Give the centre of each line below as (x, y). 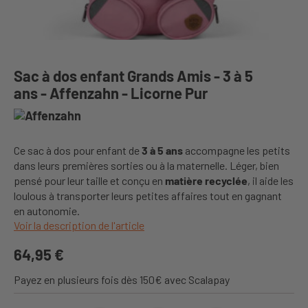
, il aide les (271, 180)
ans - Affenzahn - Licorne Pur (111, 93)
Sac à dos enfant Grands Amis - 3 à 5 (133, 76)
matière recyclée (206, 180)
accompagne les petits (236, 150)
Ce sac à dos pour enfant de (78, 150)
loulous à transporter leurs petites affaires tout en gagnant (148, 196)
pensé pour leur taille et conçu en (89, 180)
